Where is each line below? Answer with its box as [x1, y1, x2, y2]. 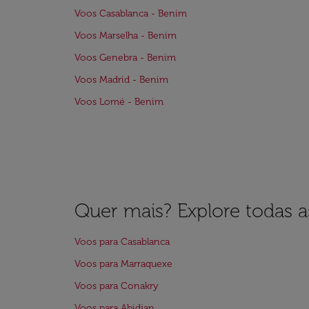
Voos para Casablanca [74, 236, 170, 248]
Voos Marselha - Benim [74, 30, 177, 41]
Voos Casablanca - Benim [74, 8, 187, 19]
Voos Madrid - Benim [74, 74, 168, 86]
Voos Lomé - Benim [74, 96, 163, 108]
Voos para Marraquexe [74, 258, 172, 270]
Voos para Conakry [74, 280, 159, 292]
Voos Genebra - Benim [74, 52, 176, 63]
